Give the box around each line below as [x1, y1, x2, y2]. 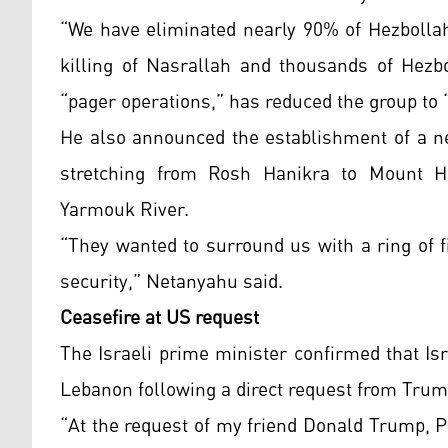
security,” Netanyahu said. [60, 263, 283, 302]
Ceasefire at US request [60, 299, 259, 338]
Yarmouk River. [60, 191, 189, 230]
